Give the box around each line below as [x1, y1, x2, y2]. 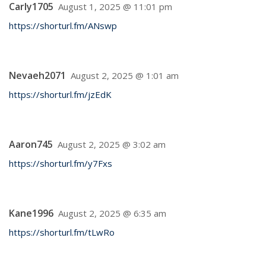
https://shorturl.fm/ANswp [9, 20, 117, 31]
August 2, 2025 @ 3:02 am [58, 138, 166, 150]
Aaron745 [9, 138, 53, 151]
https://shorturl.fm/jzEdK [9, 88, 112, 100]
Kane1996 [9, 207, 53, 220]
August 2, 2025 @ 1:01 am [71, 69, 179, 81]
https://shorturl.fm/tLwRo [9, 226, 115, 238]
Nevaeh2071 [9, 69, 66, 82]
